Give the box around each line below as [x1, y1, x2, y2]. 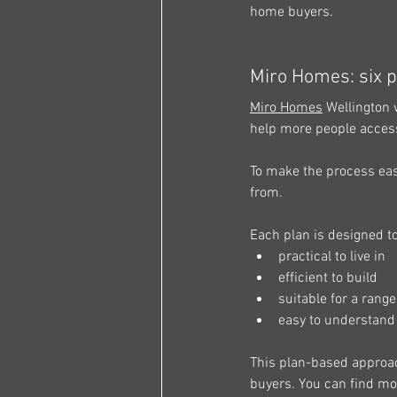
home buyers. [250, 4, 337, 22]
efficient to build [278, 269, 381, 288]
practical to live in [278, 248, 389, 267]
